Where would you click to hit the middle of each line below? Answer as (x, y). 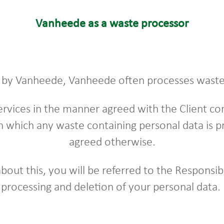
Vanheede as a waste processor (112, 24)
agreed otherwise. (112, 142)
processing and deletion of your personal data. (112, 187)
